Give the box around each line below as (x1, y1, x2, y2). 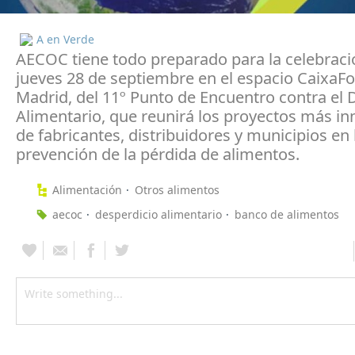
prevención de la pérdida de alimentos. (16, 143, 300, 165)
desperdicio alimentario (95, 206, 222, 222)
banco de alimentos (235, 206, 339, 222)
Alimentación (52, 181, 122, 197)
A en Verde (36, 31, 94, 47)
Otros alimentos (135, 181, 219, 197)
